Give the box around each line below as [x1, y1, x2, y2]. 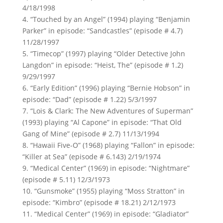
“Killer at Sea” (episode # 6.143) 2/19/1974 [22, 152, 161, 161]
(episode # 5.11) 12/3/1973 [22, 175, 110, 184]
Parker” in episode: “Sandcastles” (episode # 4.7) [22, 26, 183, 35]
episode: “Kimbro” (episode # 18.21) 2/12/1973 [22, 198, 176, 207]
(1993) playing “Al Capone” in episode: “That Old [22, 117, 182, 127]
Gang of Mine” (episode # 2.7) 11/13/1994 [22, 129, 159, 138]
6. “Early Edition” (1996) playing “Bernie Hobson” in [22, 83, 190, 93]
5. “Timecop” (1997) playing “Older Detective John [22, 49, 185, 58]
